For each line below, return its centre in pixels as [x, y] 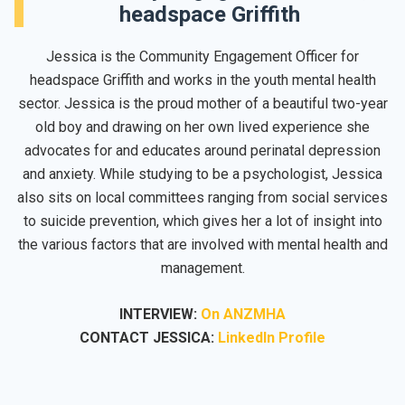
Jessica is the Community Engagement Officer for [202, 56]
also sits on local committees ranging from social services [202, 197]
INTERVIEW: [160, 314]
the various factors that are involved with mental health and [202, 244]
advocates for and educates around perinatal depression [202, 150]
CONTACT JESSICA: [149, 337]
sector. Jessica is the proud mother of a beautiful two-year [202, 103]
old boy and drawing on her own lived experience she [202, 127]
